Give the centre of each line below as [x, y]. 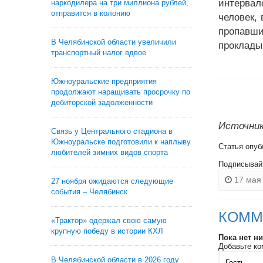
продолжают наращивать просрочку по [121, 92]
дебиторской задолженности [102, 102]
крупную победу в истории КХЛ [107, 231]
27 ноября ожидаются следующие [112, 181]
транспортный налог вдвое [99, 53]
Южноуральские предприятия [104, 81]
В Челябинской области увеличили [114, 42]
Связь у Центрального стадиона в [112, 131]
